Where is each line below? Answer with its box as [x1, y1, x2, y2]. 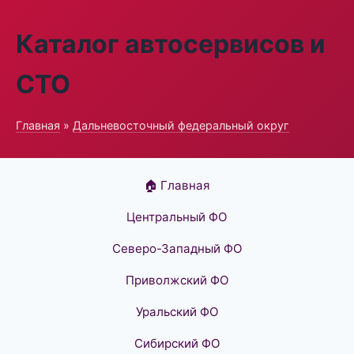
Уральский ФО [135, 304, 219, 319]
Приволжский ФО [125, 273, 229, 288]
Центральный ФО [126, 209, 228, 224]
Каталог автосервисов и [16, 28, 326, 59]
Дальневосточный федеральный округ [73, 119, 289, 132]
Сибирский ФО [134, 336, 220, 351]
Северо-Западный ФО [111, 241, 243, 256]
